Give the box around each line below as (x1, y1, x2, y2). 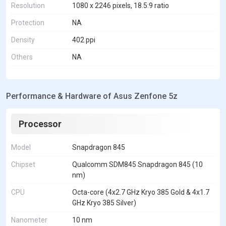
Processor (19, 118, 62, 129)
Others (11, 52, 33, 61)
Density (11, 35, 35, 44)
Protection (11, 18, 44, 27)
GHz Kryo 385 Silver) (72, 198, 136, 207)
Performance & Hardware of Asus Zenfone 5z (6, 91, 178, 101)
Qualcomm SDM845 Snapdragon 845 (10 (72, 160, 203, 168)
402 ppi (72, 35, 95, 44)
